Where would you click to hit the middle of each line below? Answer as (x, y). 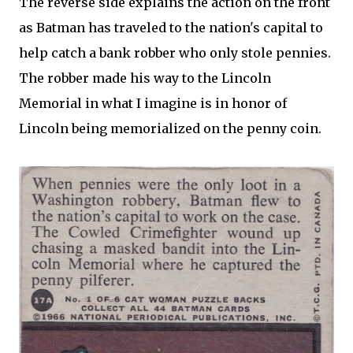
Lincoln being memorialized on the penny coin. (170, 129)
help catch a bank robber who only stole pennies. (175, 53)
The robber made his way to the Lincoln (145, 78)
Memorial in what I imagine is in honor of (153, 104)
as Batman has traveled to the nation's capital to (171, 28)
